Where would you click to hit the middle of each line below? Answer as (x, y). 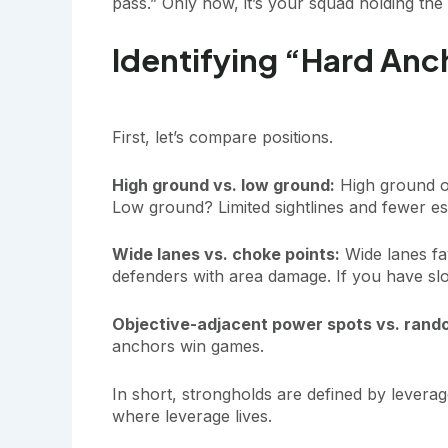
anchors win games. (188, 345)
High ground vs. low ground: (223, 184)
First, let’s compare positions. (222, 137)
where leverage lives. (192, 415)
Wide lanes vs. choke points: (226, 254)
